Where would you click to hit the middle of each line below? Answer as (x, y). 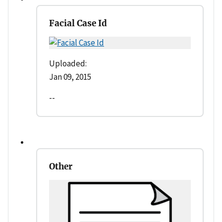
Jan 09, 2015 (70, 77)
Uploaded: (68, 64)
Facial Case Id (78, 24)
